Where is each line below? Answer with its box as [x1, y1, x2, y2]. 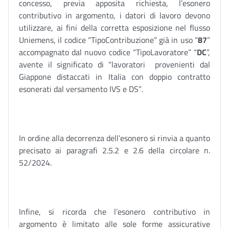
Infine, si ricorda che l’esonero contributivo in [19, 205, 210, 218]
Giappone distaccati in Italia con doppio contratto [19, 71, 210, 83]
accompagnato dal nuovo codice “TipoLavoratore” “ [19, 46, 197, 58]
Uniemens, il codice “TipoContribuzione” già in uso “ [19, 34, 198, 46]
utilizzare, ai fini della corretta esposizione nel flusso [19, 21, 210, 34]
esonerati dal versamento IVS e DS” [19, 83, 142, 95]
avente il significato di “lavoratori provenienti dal [19, 58, 210, 71]
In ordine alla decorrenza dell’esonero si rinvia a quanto [19, 132, 210, 144]
